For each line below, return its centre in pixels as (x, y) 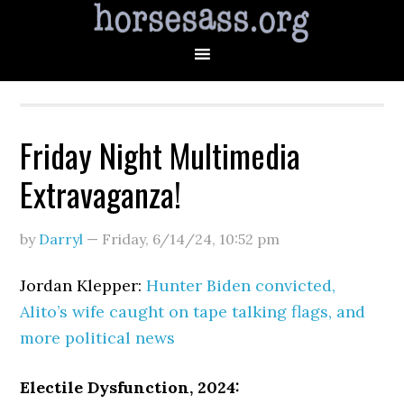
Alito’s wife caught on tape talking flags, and (193, 312)
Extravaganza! (101, 193)
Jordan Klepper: (83, 285)
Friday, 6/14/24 (157, 239)
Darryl (61, 239)
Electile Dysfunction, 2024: (130, 387)
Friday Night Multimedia (161, 155)
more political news (98, 338)
